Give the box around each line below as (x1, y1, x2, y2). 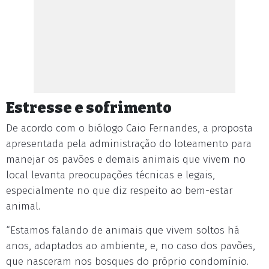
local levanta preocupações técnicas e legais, (6, 169, 215, 181)
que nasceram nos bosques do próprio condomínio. (6, 255, 249, 268)
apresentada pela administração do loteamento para (6, 138, 252, 150)
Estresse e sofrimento (6, 99, 172, 116)
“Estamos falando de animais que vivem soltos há (6, 224, 240, 237)
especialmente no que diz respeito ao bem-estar (6, 184, 233, 197)
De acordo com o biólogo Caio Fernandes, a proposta (6, 122, 253, 134)
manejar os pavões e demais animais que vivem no (6, 153, 246, 166)
